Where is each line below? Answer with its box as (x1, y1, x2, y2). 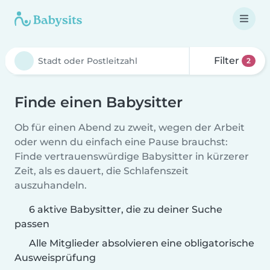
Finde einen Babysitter (14, 93, 183, 111)
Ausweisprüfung (14, 252, 96, 263)
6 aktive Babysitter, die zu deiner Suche (29, 204, 222, 215)
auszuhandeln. (14, 180, 87, 191)
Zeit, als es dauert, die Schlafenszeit (14, 165, 189, 177)
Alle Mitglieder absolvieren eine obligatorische (27, 237, 254, 249)
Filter (212, 55, 242, 66)
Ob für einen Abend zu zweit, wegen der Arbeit (14, 122, 245, 133)
